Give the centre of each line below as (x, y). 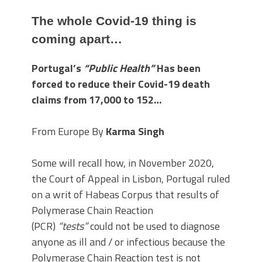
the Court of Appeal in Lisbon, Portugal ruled (131, 179)
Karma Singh (135, 132)
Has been (177, 68)
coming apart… (77, 39)
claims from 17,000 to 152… (97, 100)
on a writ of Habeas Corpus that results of (125, 195)
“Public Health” (119, 68)
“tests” (73, 226)
